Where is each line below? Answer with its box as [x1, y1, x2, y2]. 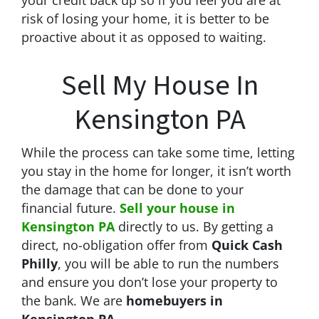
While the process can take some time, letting [21, 143, 295, 161]
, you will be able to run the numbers [58, 254, 279, 272]
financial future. [21, 199, 120, 216]
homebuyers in [126, 291, 223, 309]
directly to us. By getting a [115, 217, 273, 235]
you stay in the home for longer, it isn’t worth [21, 162, 291, 179]
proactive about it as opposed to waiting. [21, 28, 266, 46]
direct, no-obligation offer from [21, 236, 211, 253]
